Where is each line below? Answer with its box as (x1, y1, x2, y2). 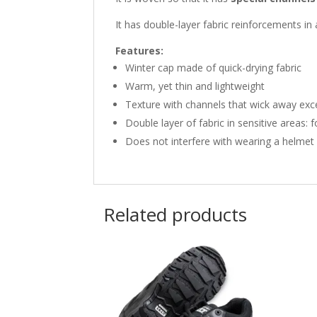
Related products (103, 202, 247, 228)
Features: (115, 43, 163, 57)
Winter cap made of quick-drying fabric (125, 60, 301, 74)
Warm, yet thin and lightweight (125, 79, 265, 93)
